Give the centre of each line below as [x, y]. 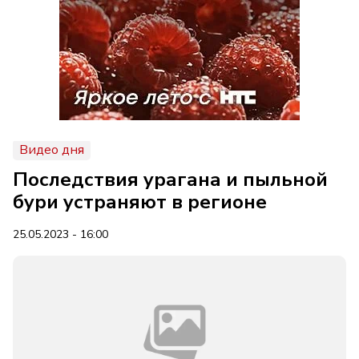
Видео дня [52, 150]
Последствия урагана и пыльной [170, 179]
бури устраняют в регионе [140, 202]
